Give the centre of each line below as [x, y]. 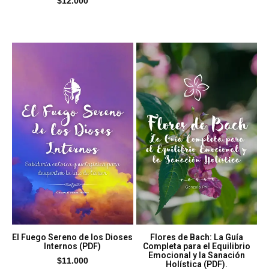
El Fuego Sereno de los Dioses [73, 237]
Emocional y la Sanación [196, 255]
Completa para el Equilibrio [196, 246]
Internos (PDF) [73, 246]
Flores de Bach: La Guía [196, 237]
